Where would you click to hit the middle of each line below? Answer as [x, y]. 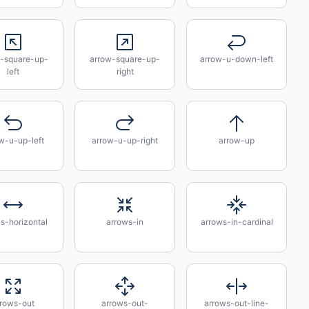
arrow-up [237, 140]
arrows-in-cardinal [237, 222]
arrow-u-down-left [237, 59]
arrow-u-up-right [125, 140]
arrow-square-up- [125, 59]
